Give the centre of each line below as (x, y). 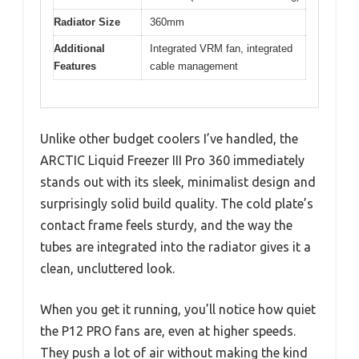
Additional (79, 48)
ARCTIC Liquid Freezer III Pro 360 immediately (172, 161)
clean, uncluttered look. (107, 269)
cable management (194, 66)
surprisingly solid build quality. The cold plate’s (177, 204)
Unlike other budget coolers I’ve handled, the (169, 139)
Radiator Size (87, 22)
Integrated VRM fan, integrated (221, 48)
